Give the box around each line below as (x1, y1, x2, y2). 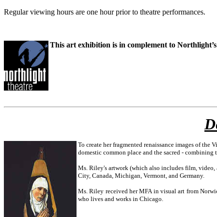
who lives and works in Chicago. (78, 195, 163, 202)
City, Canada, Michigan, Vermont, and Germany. (78, 172, 204, 179)
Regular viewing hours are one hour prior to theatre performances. (4, 8, 205, 16)
